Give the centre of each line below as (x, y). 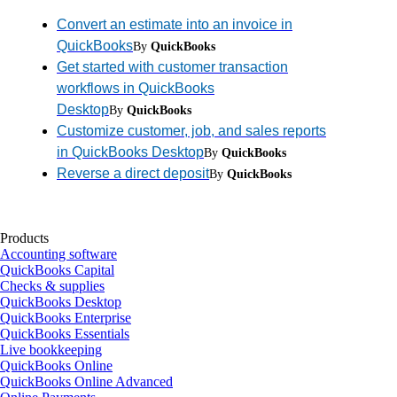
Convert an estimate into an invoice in (175, 25)
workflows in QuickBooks (136, 89)
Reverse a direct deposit (133, 174)
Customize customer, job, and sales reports (191, 131)
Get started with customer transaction (172, 67)
